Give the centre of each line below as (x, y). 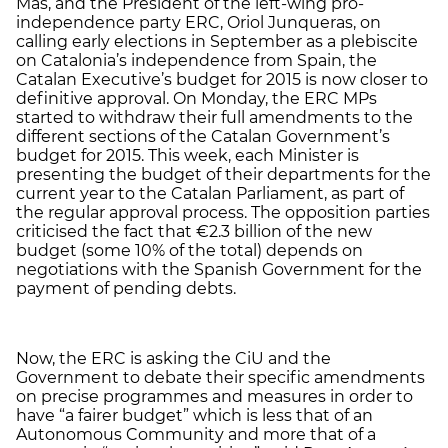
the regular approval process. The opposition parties (223, 212)
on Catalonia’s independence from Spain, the (196, 60)
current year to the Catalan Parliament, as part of (210, 193)
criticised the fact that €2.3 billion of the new (194, 231)
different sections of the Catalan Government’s (203, 136)
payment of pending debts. (126, 288)
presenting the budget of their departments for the (223, 174)
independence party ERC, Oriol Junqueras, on (198, 22)
